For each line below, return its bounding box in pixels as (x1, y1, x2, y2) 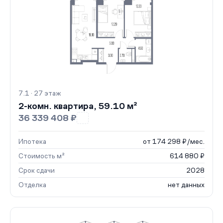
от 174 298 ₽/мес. (143, 137, 205, 145)
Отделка (18, 181, 46, 189)
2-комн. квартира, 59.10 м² (18, 101, 137, 111)
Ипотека (18, 137, 46, 145)
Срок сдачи (18, 166, 55, 174)
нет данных (168, 181, 205, 189)
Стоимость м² (18, 152, 65, 160)
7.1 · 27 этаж (18, 89, 61, 97)
